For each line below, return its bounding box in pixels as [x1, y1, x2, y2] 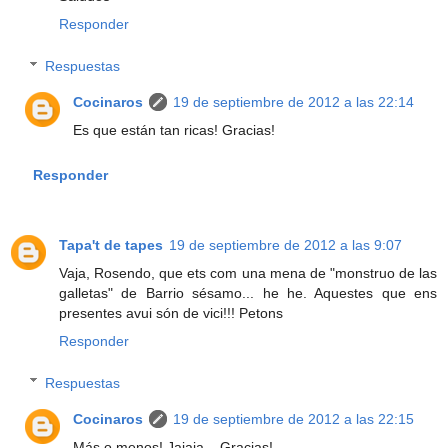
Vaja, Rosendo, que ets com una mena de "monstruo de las [59, 265, 437, 282]
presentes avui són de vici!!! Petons [59, 305, 283, 322]
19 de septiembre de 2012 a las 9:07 [169, 237, 402, 254]
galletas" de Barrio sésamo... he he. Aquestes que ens [59, 285, 437, 302]
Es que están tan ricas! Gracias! [73, 121, 276, 138]
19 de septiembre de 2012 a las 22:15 [173, 410, 415, 427]
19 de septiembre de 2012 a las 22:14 [173, 93, 415, 110]
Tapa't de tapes [59, 237, 163, 254]
